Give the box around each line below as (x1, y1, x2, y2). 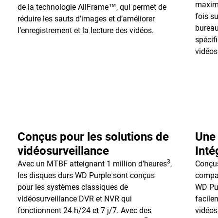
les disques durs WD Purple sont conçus (17, 171, 155, 180)
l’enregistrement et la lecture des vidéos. (17, 26, 154, 35)
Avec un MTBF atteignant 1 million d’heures (17, 159, 167, 168)
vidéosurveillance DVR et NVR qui (17, 194, 132, 203)
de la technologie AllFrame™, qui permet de (17, 2, 166, 12)
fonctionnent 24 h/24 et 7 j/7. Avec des (17, 206, 151, 215)
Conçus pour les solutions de (17, 130, 169, 144)
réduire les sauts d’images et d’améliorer (17, 14, 155, 23)
